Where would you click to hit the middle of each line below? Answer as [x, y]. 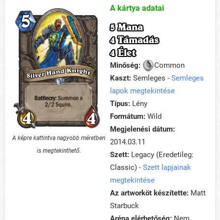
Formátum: [128, 117]
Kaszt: [122, 78]
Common [169, 65]
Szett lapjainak [167, 168]
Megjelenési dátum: [142, 129]
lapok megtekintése [142, 91]
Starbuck [124, 206]
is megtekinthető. [59, 151]
